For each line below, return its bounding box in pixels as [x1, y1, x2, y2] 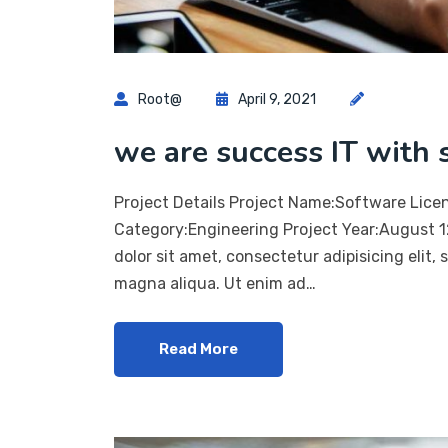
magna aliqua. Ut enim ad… [114, 273, 316, 293]
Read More [159, 339, 238, 358]
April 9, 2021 [238, 90, 316, 108]
